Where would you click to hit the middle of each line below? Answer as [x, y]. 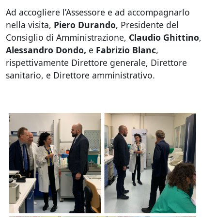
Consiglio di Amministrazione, [67, 37]
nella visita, [30, 25]
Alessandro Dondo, [47, 50]
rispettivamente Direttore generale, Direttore [96, 62]
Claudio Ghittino [164, 37]
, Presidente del [147, 25]
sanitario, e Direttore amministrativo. [80, 75]
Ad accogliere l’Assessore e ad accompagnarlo [98, 12]
